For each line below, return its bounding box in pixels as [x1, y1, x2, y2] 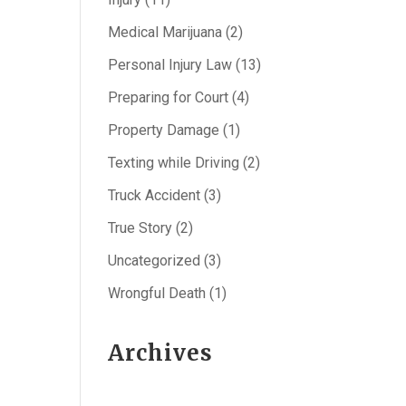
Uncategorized [108, 252, 201, 269]
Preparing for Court [108, 89, 229, 106]
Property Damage [108, 121, 220, 139]
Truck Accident [108, 187, 201, 204]
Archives [108, 339, 214, 367]
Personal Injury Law [108, 56, 233, 73]
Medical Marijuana [108, 24, 223, 41]
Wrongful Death [108, 285, 207, 302]
